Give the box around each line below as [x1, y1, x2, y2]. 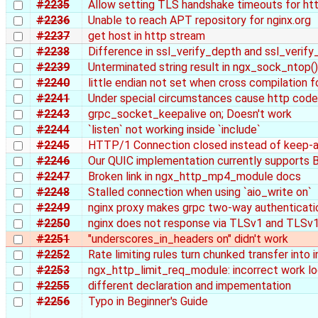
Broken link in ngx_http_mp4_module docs [88, 169, 301, 183]
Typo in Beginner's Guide [88, 294, 208, 308]
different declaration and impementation [88, 278, 291, 292]
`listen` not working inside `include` [88, 122, 261, 136]
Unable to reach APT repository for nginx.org [88, 13, 311, 27]
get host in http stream [88, 28, 205, 43]
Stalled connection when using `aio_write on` [88, 185, 312, 199]
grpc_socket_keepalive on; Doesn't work [88, 106, 292, 121]
